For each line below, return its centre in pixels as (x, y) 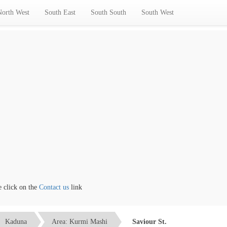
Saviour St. (149, 221)
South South (108, 12)
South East (60, 12)
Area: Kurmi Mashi (80, 221)
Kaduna (16, 221)
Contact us (43, 187)
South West (158, 12)
